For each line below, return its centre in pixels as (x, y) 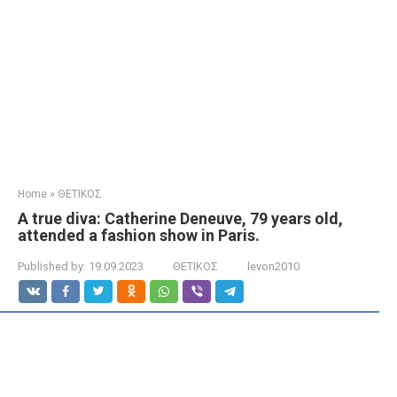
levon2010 (273, 266)
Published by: (52, 266)
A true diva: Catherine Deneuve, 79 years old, (180, 218)
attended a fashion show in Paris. (139, 235)
